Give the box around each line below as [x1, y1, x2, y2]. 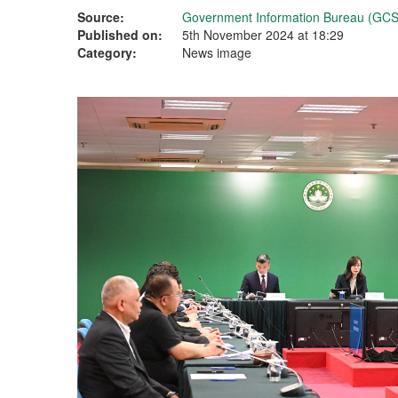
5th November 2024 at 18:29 [182, 26, 344, 44]
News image [182, 44, 251, 61]
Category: [77, 44, 137, 61]
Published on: [77, 26, 163, 44]
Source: [77, 8, 124, 26]
